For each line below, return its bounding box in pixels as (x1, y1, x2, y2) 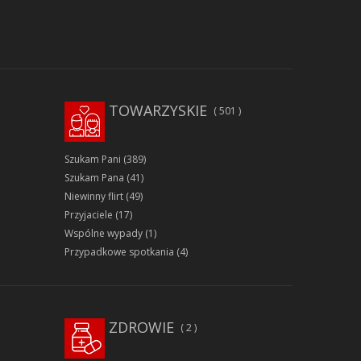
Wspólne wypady (64, 226, 143, 241)
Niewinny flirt (64, 189, 123, 204)
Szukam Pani (64, 152, 121, 167)
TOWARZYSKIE (108, 101, 207, 121)
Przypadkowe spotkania (64, 245, 174, 259)
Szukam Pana (64, 171, 124, 185)
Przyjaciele (64, 208, 113, 222)
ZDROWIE (108, 317, 174, 338)
